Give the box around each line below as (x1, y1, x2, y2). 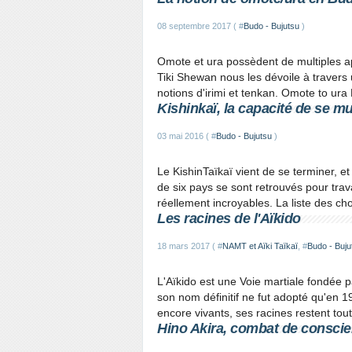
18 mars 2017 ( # (157, 241, 222, 251)
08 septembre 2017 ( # (157, 21, 244, 31)
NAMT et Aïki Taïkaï (222, 241, 298, 251)
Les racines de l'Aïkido (157, 211, 301, 226)
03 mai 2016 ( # (157, 131, 216, 141)
